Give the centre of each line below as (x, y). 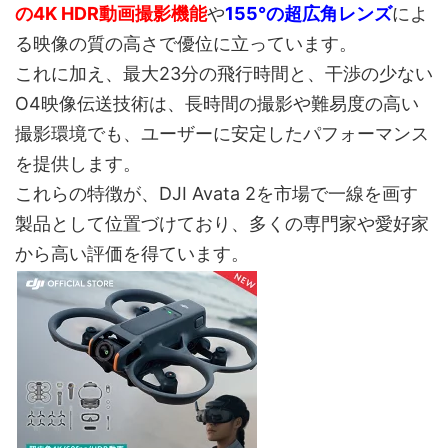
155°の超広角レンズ (308, 14)
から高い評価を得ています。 (132, 254)
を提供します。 (78, 164)
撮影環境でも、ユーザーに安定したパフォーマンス (222, 134)
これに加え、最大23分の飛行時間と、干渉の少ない (224, 74)
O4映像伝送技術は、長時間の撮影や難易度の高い (217, 104)
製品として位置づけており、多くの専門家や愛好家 (222, 224)
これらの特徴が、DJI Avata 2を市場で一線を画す (216, 194)
